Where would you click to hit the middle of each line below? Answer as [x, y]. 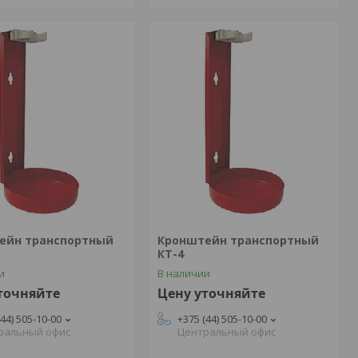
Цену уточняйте [211, 293]
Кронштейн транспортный [238, 240]
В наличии [183, 273]
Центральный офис [226, 332]
